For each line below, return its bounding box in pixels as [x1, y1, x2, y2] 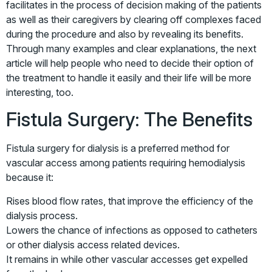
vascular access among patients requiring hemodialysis [6, 157, 245, 169]
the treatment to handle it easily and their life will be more [6, 72, 251, 84]
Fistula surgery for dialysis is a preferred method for [6, 142, 229, 155]
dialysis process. [6, 209, 78, 222]
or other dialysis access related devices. [6, 238, 180, 251]
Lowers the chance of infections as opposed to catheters [6, 223, 257, 236]
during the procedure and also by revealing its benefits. [6, 28, 243, 40]
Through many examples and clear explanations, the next [6, 42, 256, 55]
